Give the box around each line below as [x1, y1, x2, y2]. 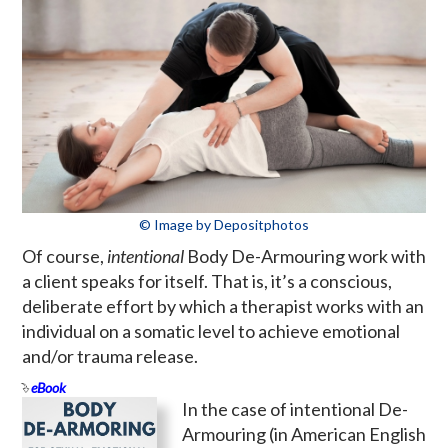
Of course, [22, 244, 107, 267]
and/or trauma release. [22, 344, 198, 367]
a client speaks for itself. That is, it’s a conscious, [22, 269, 392, 292]
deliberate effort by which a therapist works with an [22, 294, 424, 317]
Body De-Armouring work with [184, 244, 426, 267]
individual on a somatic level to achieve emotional [22, 319, 400, 342]
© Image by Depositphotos [139, 215, 309, 233]
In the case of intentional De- [182, 397, 408, 420]
